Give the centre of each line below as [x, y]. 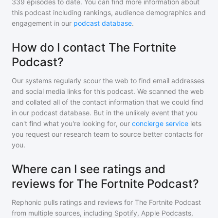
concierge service [160, 123]
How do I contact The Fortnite [94, 47]
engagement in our [43, 23]
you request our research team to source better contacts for [107, 134]
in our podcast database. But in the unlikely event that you [105, 113]
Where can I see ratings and [89, 169]
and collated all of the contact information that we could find [108, 102]
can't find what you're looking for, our [71, 123]
